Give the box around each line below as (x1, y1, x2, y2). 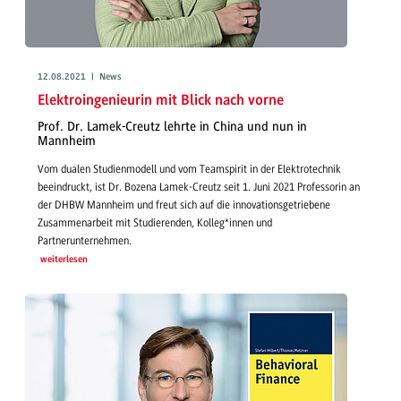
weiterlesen (39, 254, 88, 265)
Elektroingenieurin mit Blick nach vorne (38, 92, 284, 108)
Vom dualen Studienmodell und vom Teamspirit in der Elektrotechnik (38, 162, 341, 175)
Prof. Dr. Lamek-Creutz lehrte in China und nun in (38, 119, 307, 135)
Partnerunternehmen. (38, 234, 132, 247)
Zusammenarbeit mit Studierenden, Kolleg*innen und (38, 216, 272, 229)
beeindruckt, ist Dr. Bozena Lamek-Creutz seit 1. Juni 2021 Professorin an (38, 180, 360, 193)
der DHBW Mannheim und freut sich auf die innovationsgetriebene (38, 198, 330, 211)
